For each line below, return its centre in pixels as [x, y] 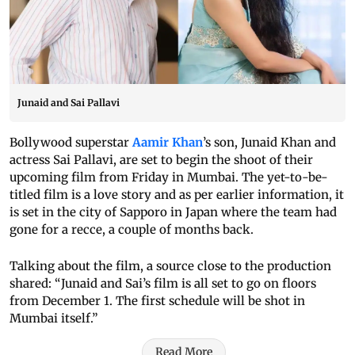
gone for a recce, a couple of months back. [132, 230]
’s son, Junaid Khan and [269, 143]
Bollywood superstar [69, 143]
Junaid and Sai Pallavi [69, 103]
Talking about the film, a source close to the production [170, 266]
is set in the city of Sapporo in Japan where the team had [173, 212]
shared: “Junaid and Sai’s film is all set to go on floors [163, 284]
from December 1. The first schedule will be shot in [157, 301]
